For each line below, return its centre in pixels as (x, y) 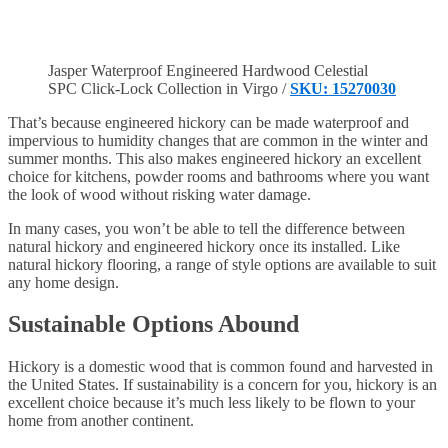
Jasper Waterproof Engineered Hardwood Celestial (208, 70)
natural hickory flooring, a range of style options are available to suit (222, 264)
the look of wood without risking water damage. (159, 194)
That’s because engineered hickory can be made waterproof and (208, 122)
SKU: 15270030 (343, 88)
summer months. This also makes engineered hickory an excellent (214, 158)
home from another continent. (101, 421)
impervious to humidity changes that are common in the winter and (218, 140)
